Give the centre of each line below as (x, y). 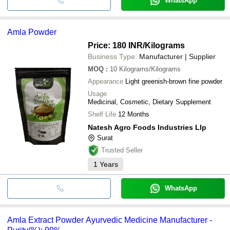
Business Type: (112, 56)
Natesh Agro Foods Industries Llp (147, 127)
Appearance (106, 81)
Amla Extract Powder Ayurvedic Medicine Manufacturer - (110, 220)
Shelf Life (102, 114)
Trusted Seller (122, 150)
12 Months (134, 114)
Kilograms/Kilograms (150, 69)
